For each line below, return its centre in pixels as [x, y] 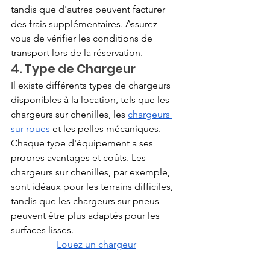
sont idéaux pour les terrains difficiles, [93, 186]
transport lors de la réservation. [77, 52]
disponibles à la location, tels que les [91, 99]
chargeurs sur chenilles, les [68, 114]
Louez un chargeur [96, 244]
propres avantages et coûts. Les [80, 157]
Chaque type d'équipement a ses [83, 143]
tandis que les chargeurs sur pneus [86, 201]
